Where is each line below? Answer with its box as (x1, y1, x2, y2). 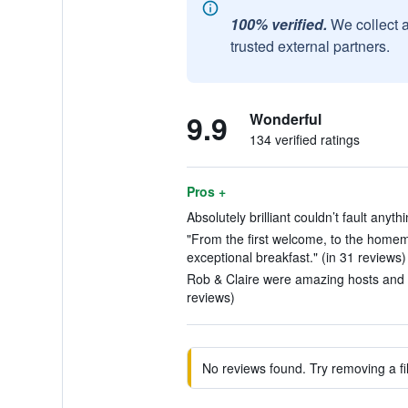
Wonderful (249, 108, 321, 129)
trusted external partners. (229, 36, 390, 56)
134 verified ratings (249, 130, 360, 148)
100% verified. (229, 14, 327, 35)
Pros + (186, 182, 226, 200)
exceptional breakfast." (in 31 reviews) (186, 248, 406, 266)
